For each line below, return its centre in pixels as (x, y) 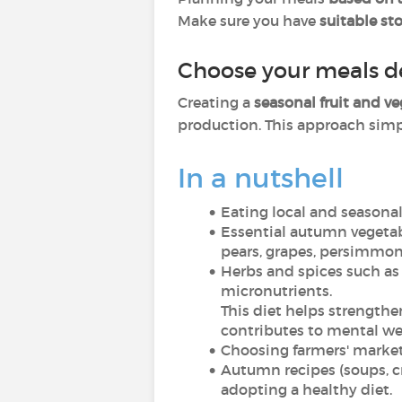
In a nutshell (261, 178)
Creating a (216, 102)
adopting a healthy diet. (306, 389)
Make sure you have (249, 21)
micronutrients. (276, 291)
